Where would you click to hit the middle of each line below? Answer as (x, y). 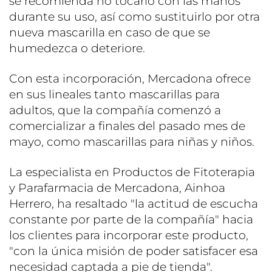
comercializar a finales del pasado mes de (127, 126)
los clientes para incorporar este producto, (129, 235)
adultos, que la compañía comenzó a (115, 110)
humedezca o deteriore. (77, 48)
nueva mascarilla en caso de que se (110, 32)
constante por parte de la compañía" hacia (131, 219)
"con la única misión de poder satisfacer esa (134, 251)
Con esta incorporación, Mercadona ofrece (130, 78)
